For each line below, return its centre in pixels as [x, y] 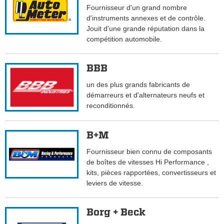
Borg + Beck [116, 212]
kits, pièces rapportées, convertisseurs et [151, 173]
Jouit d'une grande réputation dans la [146, 29]
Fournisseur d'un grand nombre [137, 8]
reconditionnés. [113, 106]
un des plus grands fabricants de [138, 85]
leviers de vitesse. [115, 183]
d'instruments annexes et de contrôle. [146, 18]
